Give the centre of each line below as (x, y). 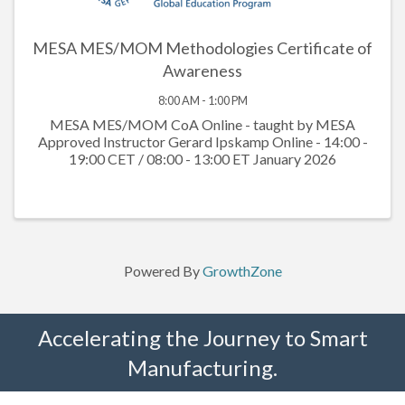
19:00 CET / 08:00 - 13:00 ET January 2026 (202, 158)
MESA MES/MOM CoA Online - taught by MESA (202, 124)
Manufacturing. (202, 367)
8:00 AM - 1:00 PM (202, 100)
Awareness (202, 70)
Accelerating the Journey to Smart (202, 337)
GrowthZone (242, 270)
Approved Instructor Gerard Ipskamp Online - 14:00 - (202, 141)
